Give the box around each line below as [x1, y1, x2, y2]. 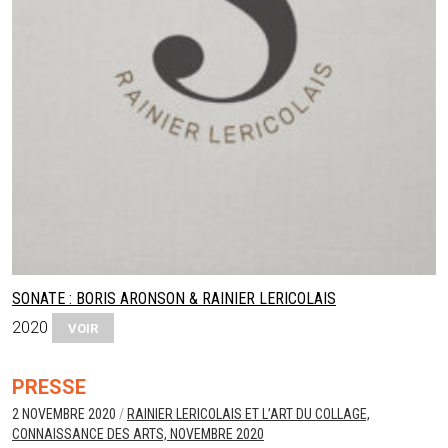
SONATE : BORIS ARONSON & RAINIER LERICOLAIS [12, 288, 336, 308]
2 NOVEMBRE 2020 [12, 405, 119, 422]
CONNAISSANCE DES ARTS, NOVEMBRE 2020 [12, 425, 264, 442]
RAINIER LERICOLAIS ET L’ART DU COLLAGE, [127, 405, 370, 422]
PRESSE [12, 374, 86, 399]
